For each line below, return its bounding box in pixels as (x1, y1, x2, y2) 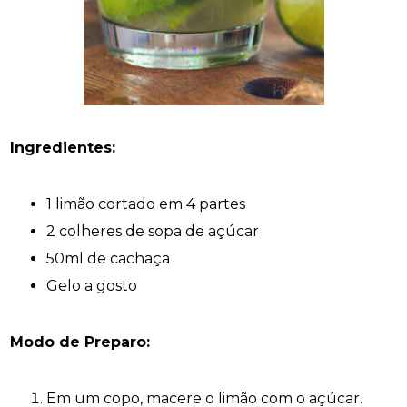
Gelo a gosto (46, 276, 138, 294)
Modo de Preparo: (10, 333, 151, 351)
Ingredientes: (10, 138, 116, 156)
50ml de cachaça (46, 249, 171, 267)
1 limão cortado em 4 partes (46, 194, 246, 213)
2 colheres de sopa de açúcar (46, 222, 260, 240)
